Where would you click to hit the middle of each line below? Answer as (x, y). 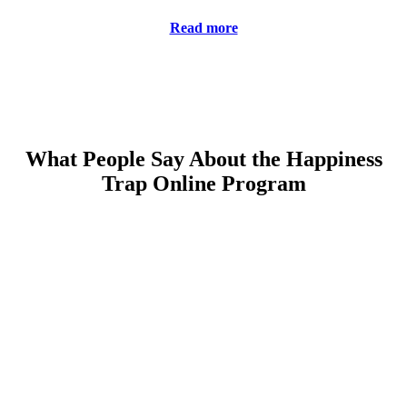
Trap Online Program (203, 184)
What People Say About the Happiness (203, 159)
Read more (203, 28)
